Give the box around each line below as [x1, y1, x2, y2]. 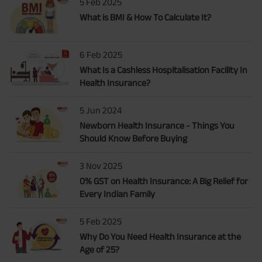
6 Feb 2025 [80, 49, 122, 60]
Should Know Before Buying [80, 133, 187, 143]
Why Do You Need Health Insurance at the [80, 231, 241, 242]
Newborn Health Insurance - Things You [80, 120, 235, 130]
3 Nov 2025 [80, 160, 122, 171]
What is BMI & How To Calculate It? [80, 12, 211, 22]
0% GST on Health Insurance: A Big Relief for [80, 175, 248, 186]
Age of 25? [80, 244, 119, 254]
